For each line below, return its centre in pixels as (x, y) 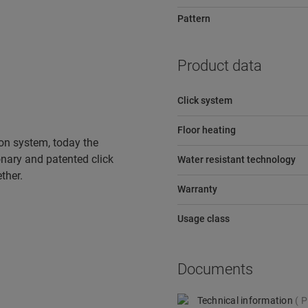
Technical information (246, 300)
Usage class (203, 219)
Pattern (194, 19)
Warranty (197, 189)
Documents (215, 269)
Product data (219, 66)
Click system (205, 100)
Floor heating (206, 130)
